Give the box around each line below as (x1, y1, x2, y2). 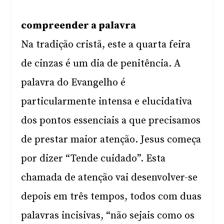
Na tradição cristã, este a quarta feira (21, 38, 191, 51)
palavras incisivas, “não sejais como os (21, 209, 195, 222)
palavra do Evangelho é (21, 76, 126, 89)
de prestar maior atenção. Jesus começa (21, 133, 201, 146)
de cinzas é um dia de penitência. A (21, 57, 181, 70)
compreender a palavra (21, 19, 136, 32)
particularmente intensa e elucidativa (21, 95, 192, 108)
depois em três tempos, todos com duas (21, 190, 202, 203)
